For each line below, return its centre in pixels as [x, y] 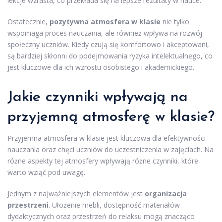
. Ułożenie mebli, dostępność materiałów [114, 205]
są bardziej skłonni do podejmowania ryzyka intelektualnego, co [110, 55]
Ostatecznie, [28, 21]
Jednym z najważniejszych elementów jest [76, 193]
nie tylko [175, 21]
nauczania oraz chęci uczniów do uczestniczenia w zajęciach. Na [111, 149]
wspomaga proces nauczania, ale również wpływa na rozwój [105, 33]
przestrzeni [28, 205]
